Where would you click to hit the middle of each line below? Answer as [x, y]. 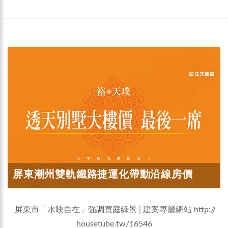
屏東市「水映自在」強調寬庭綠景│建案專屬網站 [103, 210]
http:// [205, 210]
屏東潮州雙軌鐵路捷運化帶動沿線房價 [103, 174]
